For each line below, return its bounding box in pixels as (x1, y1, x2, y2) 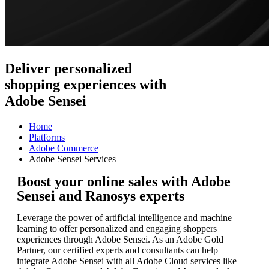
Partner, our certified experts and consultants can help (17, 244, 218, 255)
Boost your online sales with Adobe (17, 173, 231, 189)
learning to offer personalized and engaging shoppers (17, 223, 217, 234)
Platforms (29, 131, 65, 142)
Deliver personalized (5, 61, 132, 76)
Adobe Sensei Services (29, 153, 116, 164)
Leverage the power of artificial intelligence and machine (17, 212, 232, 223)
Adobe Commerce (29, 142, 98, 153)
